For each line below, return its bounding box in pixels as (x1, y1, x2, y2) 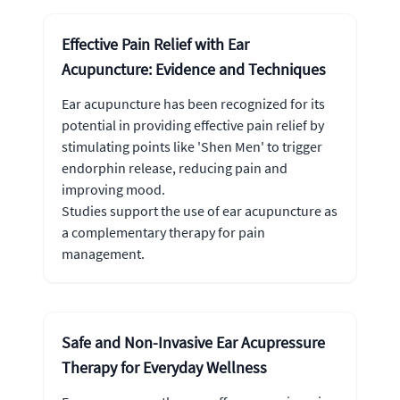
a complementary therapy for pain (62, 223, 265, 241)
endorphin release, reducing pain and (62, 159, 287, 177)
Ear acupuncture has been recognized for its (62, 95, 325, 112)
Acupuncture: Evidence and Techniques (62, 59, 326, 79)
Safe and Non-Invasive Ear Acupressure (62, 332, 325, 353)
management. (62, 245, 145, 262)
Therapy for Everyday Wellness (62, 357, 267, 378)
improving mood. (62, 180, 165, 198)
